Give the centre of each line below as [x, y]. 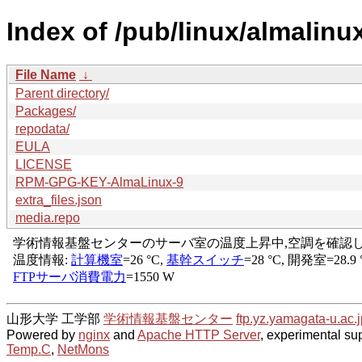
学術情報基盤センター [168, 318]
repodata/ [42, 128]
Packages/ [46, 111]
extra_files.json [59, 200]
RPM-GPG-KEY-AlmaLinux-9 [99, 182]
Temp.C [29, 349]
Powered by [42, 335]
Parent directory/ [62, 93]
